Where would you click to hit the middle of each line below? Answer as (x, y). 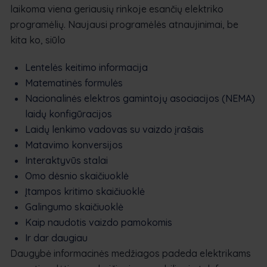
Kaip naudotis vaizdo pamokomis (99, 222)
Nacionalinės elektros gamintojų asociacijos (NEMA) (140, 98)
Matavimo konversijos (74, 145)
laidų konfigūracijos (69, 114)
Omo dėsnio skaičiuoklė (77, 176)
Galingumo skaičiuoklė (74, 207)
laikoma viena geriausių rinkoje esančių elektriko (117, 9)
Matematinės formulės (74, 83)
